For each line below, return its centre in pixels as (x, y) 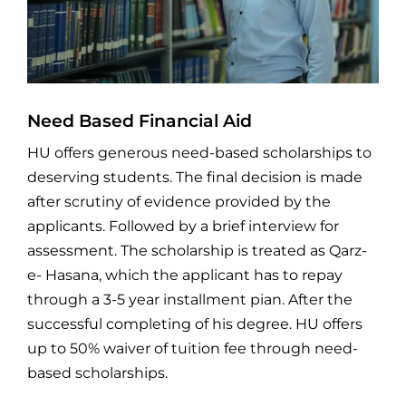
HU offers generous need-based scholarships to (199, 152)
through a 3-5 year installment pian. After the (189, 299)
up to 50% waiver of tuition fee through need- (192, 348)
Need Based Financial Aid (139, 120)
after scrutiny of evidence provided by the (179, 201)
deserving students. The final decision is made (194, 177)
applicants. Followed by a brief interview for (183, 226)
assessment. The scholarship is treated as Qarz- (197, 250)
